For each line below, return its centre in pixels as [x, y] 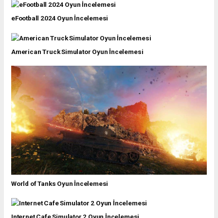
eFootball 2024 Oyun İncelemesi [60, 18]
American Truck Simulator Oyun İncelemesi [77, 51]
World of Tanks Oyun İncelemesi [60, 183]
